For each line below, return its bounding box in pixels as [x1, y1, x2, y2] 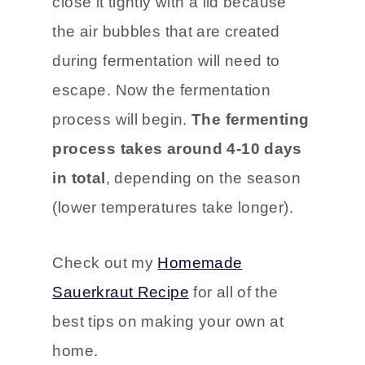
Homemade [157, 253, 243, 271]
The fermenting [191, 110, 310, 128]
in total [52, 169, 106, 187]
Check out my [52, 253, 158, 271]
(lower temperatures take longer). [52, 198, 294, 216]
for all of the [188, 283, 279, 301]
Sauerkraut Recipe [52, 283, 189, 301]
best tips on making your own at [52, 312, 284, 330]
